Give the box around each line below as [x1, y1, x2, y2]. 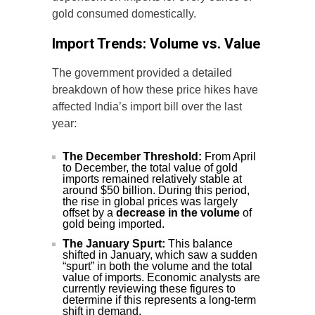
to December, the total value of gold [63, 162, 238, 174]
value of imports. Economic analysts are [63, 271, 260, 284]
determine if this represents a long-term [63, 294, 256, 307]
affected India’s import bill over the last [52, 101, 242, 113]
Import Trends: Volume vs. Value [52, 35, 260, 53]
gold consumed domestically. [52, 8, 196, 20]
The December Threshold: [63, 150, 202, 163]
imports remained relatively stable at [63, 173, 242, 186]
